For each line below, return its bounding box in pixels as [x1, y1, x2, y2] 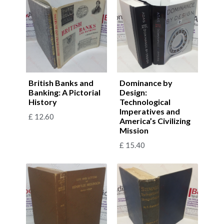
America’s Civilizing [119, 115, 190, 125]
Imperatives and [119, 106, 180, 116]
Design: [119, 87, 147, 97]
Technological [119, 96, 170, 106]
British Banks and [28, 77, 93, 87]
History [28, 96, 57, 106]
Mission [119, 125, 148, 135]
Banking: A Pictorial [28, 87, 100, 97]
